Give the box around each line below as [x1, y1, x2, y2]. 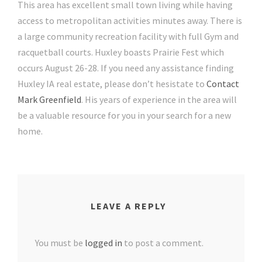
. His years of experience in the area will [81, 94, 237, 106]
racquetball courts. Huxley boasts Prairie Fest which [18, 46, 224, 58]
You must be [35, 237, 85, 249]
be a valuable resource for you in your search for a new [18, 109, 231, 122]
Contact [206, 78, 239, 90]
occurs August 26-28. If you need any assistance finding [18, 62, 234, 74]
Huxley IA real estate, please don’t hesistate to [18, 78, 206, 90]
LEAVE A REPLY [90, 200, 166, 212]
